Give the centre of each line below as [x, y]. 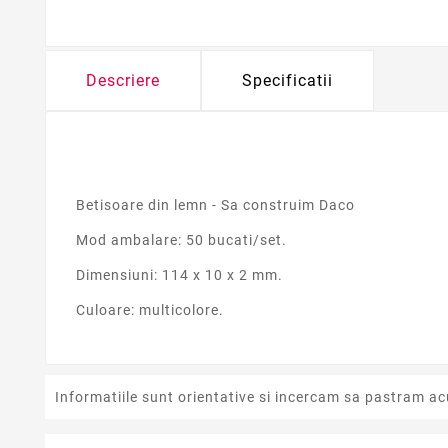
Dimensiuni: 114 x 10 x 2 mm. [179, 275]
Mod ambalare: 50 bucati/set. [181, 240]
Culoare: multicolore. [150, 310]
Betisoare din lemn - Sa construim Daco [215, 204]
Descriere [123, 80]
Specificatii [287, 80]
